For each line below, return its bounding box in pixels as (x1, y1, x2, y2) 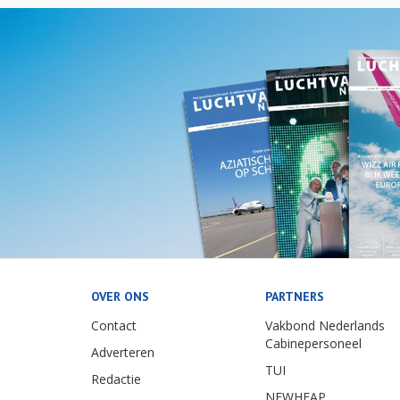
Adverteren (91, 343, 154, 361)
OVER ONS (91, 287, 149, 304)
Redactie (91, 370, 141, 387)
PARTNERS (265, 287, 324, 304)
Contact (91, 316, 137, 334)
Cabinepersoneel (265, 334, 362, 352)
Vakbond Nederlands (265, 316, 385, 334)
